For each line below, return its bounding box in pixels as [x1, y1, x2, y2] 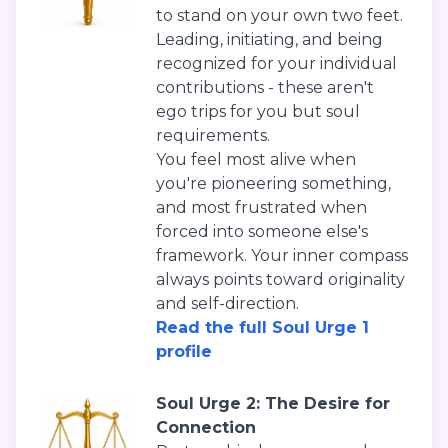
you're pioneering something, [156, 174, 391, 194]
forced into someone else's [156, 222, 368, 242]
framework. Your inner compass [156, 246, 408, 266]
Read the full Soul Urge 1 [156, 318, 369, 338]
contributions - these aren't [156, 78, 374, 98]
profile [156, 342, 212, 362]
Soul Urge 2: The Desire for [156, 394, 390, 414]
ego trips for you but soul [156, 102, 360, 122]
